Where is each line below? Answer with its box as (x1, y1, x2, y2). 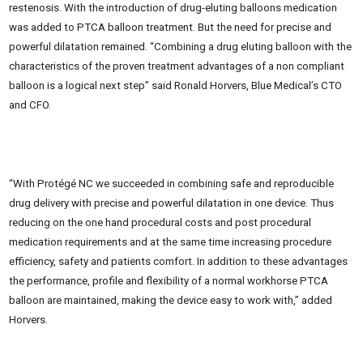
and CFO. (9, 99, 51, 111)
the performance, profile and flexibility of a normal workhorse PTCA (9, 275, 328, 287)
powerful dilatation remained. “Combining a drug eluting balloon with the (9, 41, 352, 53)
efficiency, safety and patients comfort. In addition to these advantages (9, 255, 348, 267)
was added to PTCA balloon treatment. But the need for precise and (9, 21, 331, 33)
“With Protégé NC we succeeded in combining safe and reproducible (9, 177, 334, 190)
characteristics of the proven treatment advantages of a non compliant (9, 60, 344, 72)
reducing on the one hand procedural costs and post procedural (9, 216, 311, 228)
